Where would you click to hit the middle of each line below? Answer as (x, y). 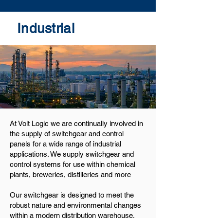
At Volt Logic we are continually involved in (76, 123)
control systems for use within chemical (73, 164)
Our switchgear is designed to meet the (72, 195)
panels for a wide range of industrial (65, 144)
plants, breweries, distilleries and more (70, 174)
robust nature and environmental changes (75, 205)
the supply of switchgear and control (67, 134)
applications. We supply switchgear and (72, 154)
